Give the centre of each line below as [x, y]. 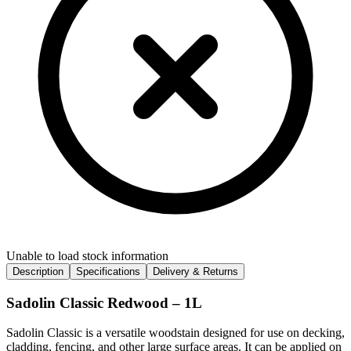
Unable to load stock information [87, 255]
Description [38, 271]
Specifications [108, 271]
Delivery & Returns [195, 271]
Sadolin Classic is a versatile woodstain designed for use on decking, [175, 333]
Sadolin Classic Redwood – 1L [104, 302]
